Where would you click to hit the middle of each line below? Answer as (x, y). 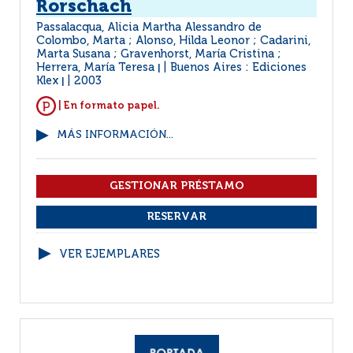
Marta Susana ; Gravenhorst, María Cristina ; (159, 54)
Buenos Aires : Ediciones (238, 68)
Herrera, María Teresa (97, 68)
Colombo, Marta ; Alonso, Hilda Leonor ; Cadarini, (173, 41)
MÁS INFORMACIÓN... (115, 135)
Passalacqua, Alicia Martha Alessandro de (149, 28)
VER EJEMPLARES (110, 255)
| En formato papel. (108, 106)
